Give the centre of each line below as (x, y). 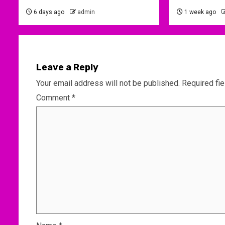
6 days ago (48, 12)
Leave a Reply (67, 67)
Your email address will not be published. (108, 83)
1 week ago (199, 12)
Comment (54, 97)
